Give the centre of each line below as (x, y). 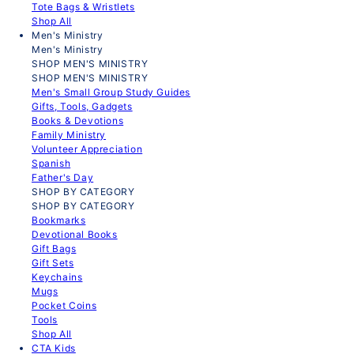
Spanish (51, 163)
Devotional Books (75, 234)
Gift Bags (54, 249)
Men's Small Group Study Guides (111, 92)
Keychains (57, 277)
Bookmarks (59, 220)
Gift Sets (53, 263)
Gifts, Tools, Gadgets (82, 106)
